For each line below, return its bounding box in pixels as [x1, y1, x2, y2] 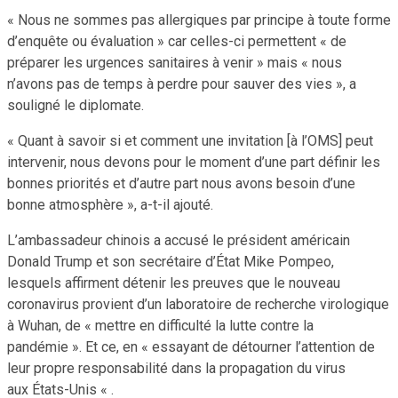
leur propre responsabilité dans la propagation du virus [7, 359, 346, 377]
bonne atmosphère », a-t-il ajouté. [7, 195, 217, 213]
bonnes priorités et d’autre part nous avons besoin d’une [7, 174, 355, 192]
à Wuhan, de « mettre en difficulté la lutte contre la [7, 316, 314, 334]
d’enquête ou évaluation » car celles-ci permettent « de [7, 32, 346, 50]
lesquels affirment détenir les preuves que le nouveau [7, 274, 340, 291]
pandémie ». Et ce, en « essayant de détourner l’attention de [7, 338, 375, 355]
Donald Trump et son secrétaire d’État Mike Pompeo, [7, 252, 334, 270]
